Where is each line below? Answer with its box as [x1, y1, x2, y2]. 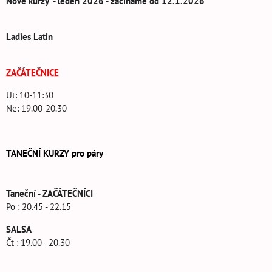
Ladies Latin [6, 31, 53, 43]
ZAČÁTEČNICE [6, 67, 59, 79]
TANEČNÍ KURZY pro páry [6, 148, 103, 160]
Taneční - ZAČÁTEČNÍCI [6, 188, 93, 200]
